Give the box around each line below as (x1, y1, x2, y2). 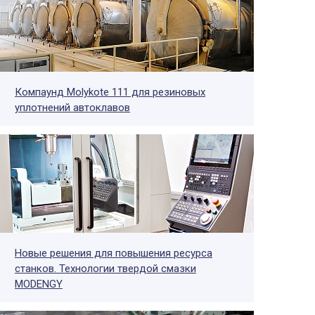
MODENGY (15, 278, 63, 290)
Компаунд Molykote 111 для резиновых (15, 86, 205, 98)
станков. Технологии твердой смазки (15, 262, 196, 275)
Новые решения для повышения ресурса (15, 247, 212, 259)
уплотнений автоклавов (15, 101, 130, 114)
